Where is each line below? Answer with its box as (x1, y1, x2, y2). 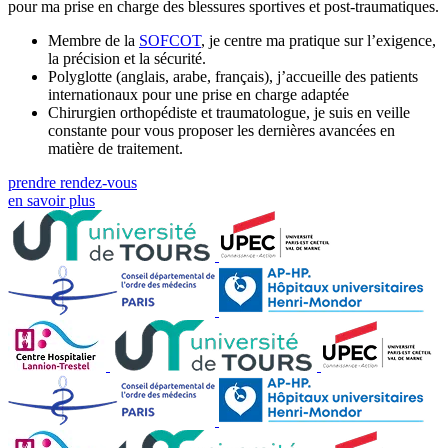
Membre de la (48, 31, 139, 49)
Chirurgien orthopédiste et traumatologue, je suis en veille (48, 103, 410, 121)
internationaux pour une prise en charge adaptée (48, 85, 349, 103)
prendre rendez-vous (8, 173, 137, 191)
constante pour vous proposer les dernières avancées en (48, 121, 395, 139)
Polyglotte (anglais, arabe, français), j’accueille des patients (48, 67, 418, 85)
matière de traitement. (48, 139, 183, 157)
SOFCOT (139, 31, 201, 49)
